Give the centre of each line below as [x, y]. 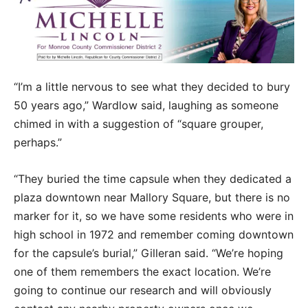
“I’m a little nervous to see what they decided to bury [152, 87]
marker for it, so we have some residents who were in [154, 216]
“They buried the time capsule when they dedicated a [153, 179]
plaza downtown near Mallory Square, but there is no [152, 198]
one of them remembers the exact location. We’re [142, 272]
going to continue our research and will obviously [143, 290]
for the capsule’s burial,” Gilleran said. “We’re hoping [148, 253]
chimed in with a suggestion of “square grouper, [139, 124]
